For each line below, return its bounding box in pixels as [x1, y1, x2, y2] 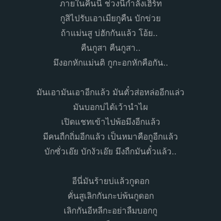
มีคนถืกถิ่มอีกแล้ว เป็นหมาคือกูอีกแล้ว [43, 132, 178, 142]
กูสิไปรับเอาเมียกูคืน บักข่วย [60, 13, 161, 23]
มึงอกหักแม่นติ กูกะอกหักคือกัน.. [53, 58, 168, 68]
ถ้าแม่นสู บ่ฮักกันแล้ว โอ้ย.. [61, 28, 160, 38]
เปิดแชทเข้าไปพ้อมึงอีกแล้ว [61, 117, 160, 127]
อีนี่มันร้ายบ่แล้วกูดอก [72, 176, 149, 186]
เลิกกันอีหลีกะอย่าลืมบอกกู [64, 206, 157, 216]
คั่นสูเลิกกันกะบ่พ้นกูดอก [67, 191, 154, 201]
